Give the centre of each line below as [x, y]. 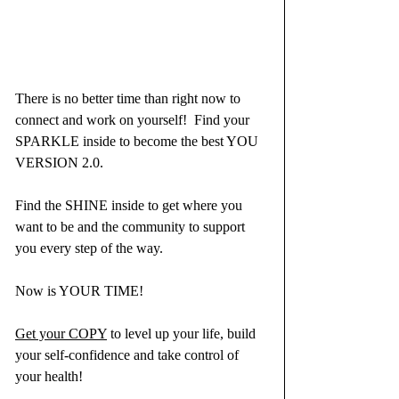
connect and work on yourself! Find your [134, 120]
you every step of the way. [89, 248]
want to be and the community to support [132, 227]
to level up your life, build [183, 334]
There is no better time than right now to [130, 98]
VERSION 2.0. [59, 163]
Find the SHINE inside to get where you [130, 205]
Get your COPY [61, 334]
